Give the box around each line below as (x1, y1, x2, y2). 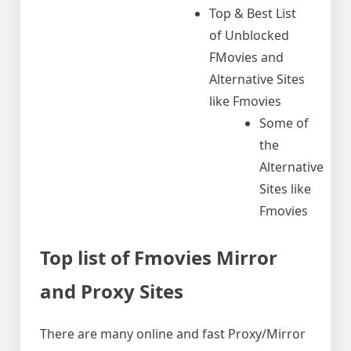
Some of (259, 114, 309, 132)
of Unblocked (209, 26, 289, 44)
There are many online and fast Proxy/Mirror (40, 325, 306, 343)
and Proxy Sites (40, 277, 183, 304)
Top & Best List (209, 4, 296, 22)
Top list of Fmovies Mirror (40, 244, 277, 270)
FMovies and (209, 48, 284, 66)
